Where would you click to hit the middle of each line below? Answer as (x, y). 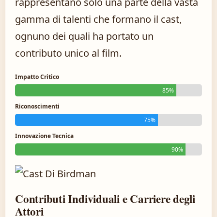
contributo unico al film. (68, 53)
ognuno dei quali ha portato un (84, 36)
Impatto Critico (37, 77)
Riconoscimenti (37, 107)
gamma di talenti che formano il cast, (98, 19)
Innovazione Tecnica (44, 136)
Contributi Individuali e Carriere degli (105, 199)
